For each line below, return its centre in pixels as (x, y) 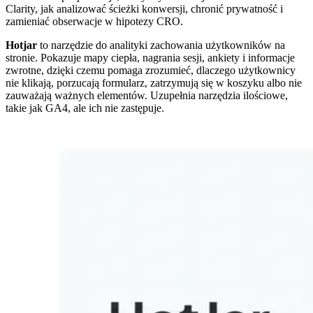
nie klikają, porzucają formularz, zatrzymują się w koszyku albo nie (154, 82)
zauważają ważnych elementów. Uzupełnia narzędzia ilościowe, (147, 95)
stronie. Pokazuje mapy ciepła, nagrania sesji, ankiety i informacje (150, 57)
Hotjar (21, 45)
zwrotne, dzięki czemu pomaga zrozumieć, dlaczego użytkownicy (151, 70)
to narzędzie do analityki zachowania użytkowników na (161, 45)
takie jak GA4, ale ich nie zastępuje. (85, 108)
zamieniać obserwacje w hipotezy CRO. (94, 21)
